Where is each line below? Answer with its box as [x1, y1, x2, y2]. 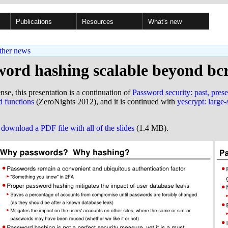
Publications [16, 18, 52, 25]
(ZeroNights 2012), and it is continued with [34, 97, 177, 106]
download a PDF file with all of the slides [1, 124, 134, 132]
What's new [148, 18, 182, 25]
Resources [82, 18, 113, 25]
